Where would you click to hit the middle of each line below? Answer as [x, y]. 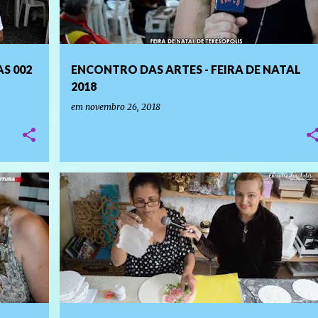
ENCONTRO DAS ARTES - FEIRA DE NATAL [186, 69]
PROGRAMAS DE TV [109, 197]
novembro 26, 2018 [122, 107]
